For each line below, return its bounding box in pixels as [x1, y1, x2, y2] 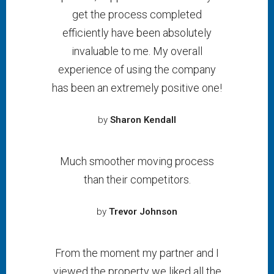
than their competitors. [83, 173, 191, 186]
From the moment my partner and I [55, 246, 219, 259]
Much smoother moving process [60, 155, 214, 168]
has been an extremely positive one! [52, 81, 222, 94]
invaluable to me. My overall [72, 45, 202, 57]
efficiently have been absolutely [62, 26, 212, 39]
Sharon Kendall [110, 114, 176, 125]
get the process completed [72, 8, 202, 21]
